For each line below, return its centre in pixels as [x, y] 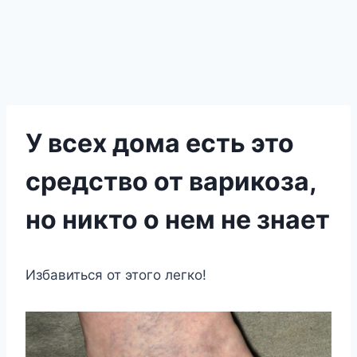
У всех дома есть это [160, 143]
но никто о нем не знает [178, 220]
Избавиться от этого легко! [116, 275]
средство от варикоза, [171, 181]
